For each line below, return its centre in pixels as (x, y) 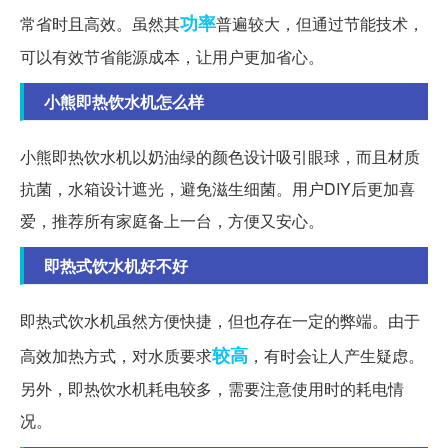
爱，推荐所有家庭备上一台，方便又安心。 (172, 221)
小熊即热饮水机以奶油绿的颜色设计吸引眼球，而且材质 (220, 157)
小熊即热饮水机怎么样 (124, 102)
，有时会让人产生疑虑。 (336, 356)
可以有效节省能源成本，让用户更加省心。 (172, 57)
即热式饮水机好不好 (116, 266)
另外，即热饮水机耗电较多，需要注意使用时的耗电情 (212, 389)
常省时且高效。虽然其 (100, 24)
